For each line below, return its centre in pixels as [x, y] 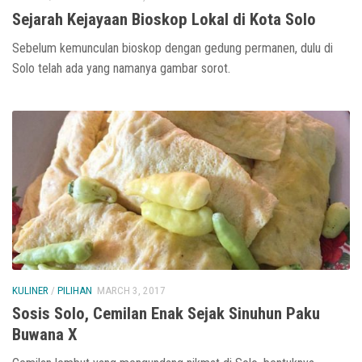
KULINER [30, 291]
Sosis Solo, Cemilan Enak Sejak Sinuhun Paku [166, 314]
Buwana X [45, 335]
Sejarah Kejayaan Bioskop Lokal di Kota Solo [164, 20]
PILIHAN [75, 291]
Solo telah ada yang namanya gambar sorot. [121, 69]
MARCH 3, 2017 [131, 291]
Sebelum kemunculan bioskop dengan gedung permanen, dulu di [173, 48]
